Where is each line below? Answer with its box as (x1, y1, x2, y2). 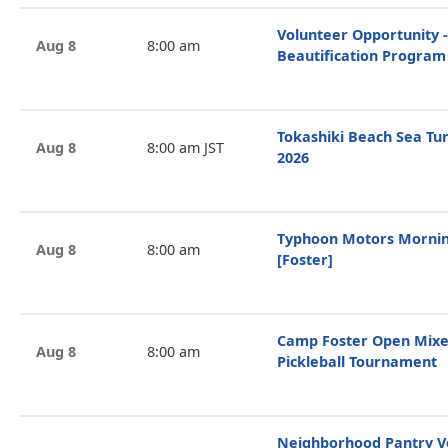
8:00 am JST (146, 137, 224, 157)
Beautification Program (277, 46, 446, 65)
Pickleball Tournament (277, 352, 437, 371)
